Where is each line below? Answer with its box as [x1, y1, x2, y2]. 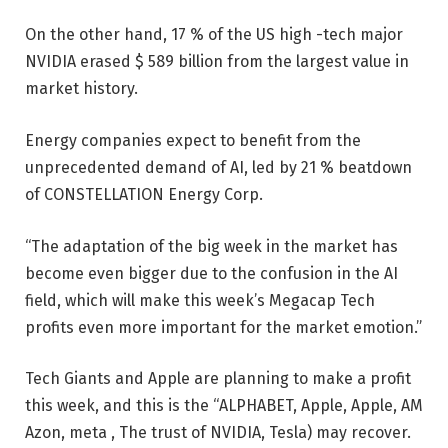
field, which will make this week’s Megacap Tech [25, 290, 375, 310]
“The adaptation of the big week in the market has [25, 236, 398, 256]
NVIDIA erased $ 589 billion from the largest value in [25, 52, 409, 72]
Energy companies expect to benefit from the [25, 131, 361, 150]
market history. [25, 79, 138, 99]
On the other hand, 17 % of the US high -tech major [25, 25, 403, 45]
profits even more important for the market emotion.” [25, 317, 422, 337]
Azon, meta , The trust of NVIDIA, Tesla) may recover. [25, 423, 411, 443]
